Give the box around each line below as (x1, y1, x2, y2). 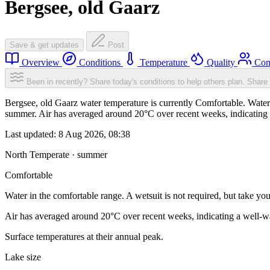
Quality (204, 57, 237, 68)
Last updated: (5, 129, 58, 140)
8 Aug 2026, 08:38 (58, 129, 130, 140)
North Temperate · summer (5, 149, 107, 160)
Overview (19, 57, 62, 68)
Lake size (5, 252, 41, 263)
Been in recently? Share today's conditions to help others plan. (27, 77, 245, 87)
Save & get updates (10, 40, 79, 50)
